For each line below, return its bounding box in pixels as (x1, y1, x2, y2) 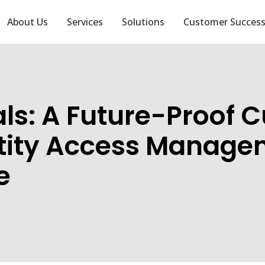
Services (67, 15, 104, 29)
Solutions (122, 15, 165, 29)
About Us (7, 15, 49, 29)
